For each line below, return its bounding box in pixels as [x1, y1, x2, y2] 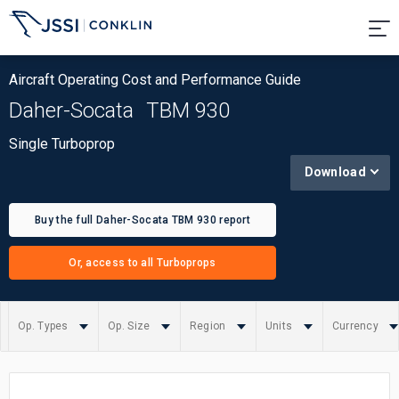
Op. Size [108, 320, 153, 332]
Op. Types [18, 320, 71, 332]
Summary [9, 326, 98, 351]
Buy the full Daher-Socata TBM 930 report [35, 214, 250, 226]
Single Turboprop [9, 135, 115, 152]
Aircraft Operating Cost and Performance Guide [9, 71, 301, 88]
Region [189, 320, 229, 332]
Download [304, 165, 366, 179]
